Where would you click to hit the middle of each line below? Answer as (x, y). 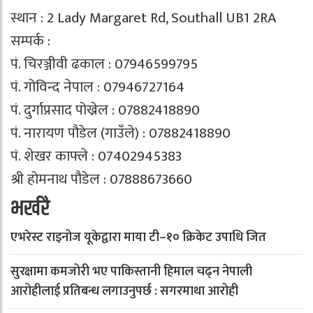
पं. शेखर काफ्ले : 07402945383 (96, 156)
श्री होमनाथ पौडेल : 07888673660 (101, 179)
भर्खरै (30, 209)
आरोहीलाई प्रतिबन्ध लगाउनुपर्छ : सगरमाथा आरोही (124, 291)
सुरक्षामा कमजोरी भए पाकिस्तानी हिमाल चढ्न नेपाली (131, 272)
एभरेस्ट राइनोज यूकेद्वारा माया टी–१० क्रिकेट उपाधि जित (138, 238)
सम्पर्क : (30, 41)
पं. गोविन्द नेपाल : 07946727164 (97, 87)
